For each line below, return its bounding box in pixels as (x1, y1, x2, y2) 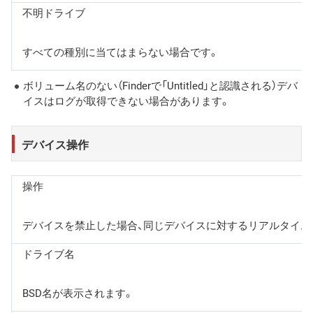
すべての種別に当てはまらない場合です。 (22, 44, 219, 60)
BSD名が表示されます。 (22, 285, 133, 301)
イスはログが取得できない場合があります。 (23, 93, 230, 109)
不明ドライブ (22, 5, 85, 21)
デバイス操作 (22, 135, 89, 152)
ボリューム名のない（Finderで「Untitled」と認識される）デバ (23, 78, 298, 94)
